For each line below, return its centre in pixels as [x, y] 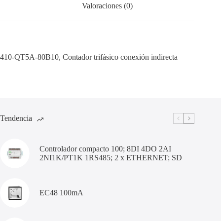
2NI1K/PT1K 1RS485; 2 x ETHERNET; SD [111, 157]
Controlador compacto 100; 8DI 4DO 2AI [105, 148]
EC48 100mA [61, 192]
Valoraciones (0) [107, 6]
